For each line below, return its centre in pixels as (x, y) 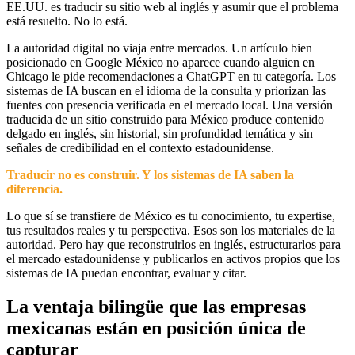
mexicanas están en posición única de (156, 328)
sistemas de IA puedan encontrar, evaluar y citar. (126, 273)
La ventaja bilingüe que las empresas (156, 307)
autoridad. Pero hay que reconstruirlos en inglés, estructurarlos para (174, 245)
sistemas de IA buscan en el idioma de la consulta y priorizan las (166, 91)
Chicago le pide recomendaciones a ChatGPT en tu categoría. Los (171, 77)
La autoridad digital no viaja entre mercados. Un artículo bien (159, 48)
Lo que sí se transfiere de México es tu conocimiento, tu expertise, (171, 216)
